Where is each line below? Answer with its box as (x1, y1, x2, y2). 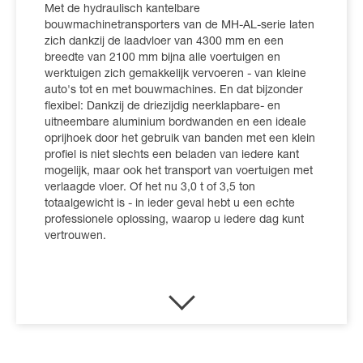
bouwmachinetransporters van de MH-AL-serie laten (45, 19, 314, 32)
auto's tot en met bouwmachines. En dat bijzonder (45, 84, 303, 96)
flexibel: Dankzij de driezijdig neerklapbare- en (45, 100, 280, 113)
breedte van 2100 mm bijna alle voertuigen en (45, 52, 280, 64)
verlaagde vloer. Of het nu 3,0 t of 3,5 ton (45, 181, 255, 194)
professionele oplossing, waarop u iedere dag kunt (45, 214, 304, 226)
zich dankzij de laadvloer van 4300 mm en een (45, 36, 284, 48)
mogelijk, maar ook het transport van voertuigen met (45, 165, 313, 177)
